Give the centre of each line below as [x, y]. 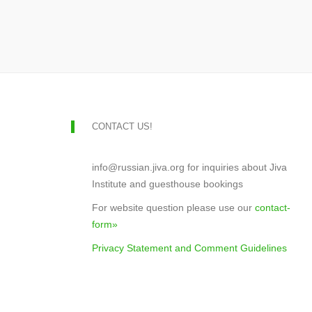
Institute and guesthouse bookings [167, 184]
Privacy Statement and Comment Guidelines [189, 248]
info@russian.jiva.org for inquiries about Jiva [189, 167]
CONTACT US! [122, 126]
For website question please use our [173, 208]
